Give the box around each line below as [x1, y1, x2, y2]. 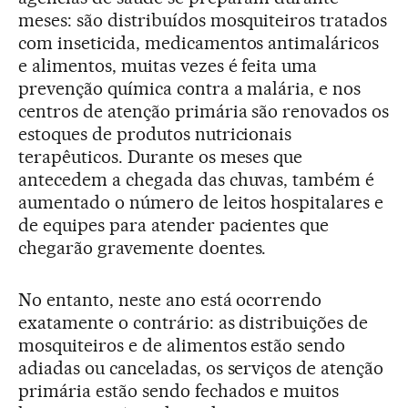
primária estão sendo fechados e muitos [18, 379, 340, 402]
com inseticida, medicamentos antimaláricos [18, 31, 380, 54]
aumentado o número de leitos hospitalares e [18, 190, 384, 213]
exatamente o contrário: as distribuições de [18, 311, 369, 333]
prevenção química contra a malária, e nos [18, 76, 362, 99]
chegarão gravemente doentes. [18, 236, 267, 259]
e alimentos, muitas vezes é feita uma [18, 54, 318, 76]
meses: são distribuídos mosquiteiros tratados [18, 8, 388, 31]
